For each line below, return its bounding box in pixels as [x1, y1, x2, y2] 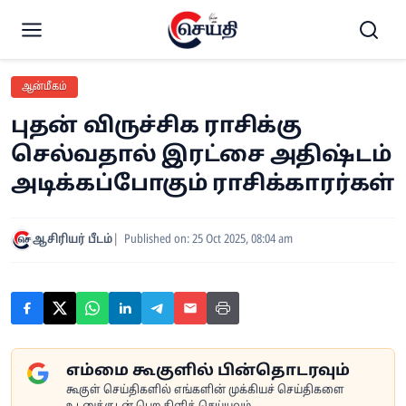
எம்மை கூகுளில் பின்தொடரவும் [66, 362, 350, 381]
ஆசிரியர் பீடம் [33, 232, 112, 247]
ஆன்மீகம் [22, 81, 67, 93]
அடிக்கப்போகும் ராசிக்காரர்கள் [11, 171, 394, 198]
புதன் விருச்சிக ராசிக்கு [11, 113, 302, 140]
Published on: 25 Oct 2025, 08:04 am [124, 232, 293, 247]
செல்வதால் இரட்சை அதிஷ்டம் [11, 142, 391, 169]
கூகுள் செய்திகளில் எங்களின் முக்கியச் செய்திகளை [66, 383, 344, 398]
